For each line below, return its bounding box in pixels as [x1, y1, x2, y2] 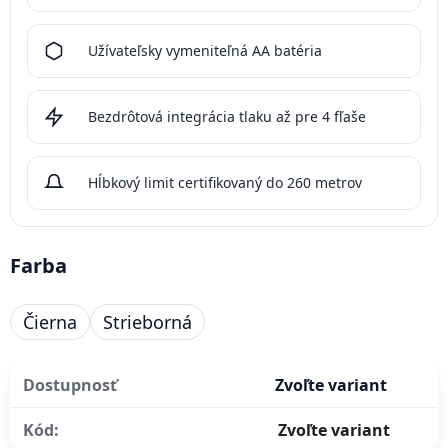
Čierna [23, 310, 77, 335]
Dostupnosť [23, 374, 117, 397]
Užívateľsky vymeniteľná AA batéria [88, 41, 322, 61]
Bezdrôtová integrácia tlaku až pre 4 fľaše [88, 107, 366, 127]
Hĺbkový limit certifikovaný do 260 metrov [88, 173, 362, 193]
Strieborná [103, 310, 192, 335]
